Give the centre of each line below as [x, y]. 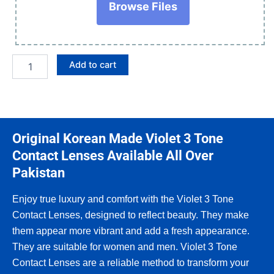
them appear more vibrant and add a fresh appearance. [131, 231]
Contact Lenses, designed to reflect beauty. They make [131, 215]
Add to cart [92, 65]
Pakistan [39, 173]
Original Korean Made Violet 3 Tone [118, 139]
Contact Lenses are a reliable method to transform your [131, 262]
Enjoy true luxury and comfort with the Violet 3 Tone [123, 199]
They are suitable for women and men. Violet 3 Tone [125, 246]
